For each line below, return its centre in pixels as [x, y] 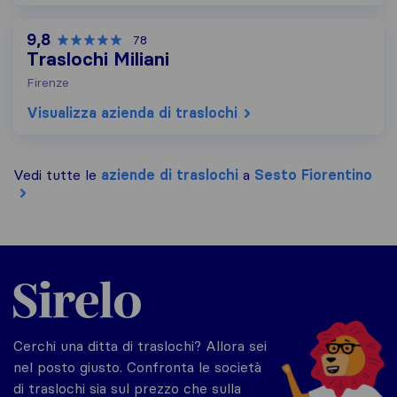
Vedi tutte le [57, 175]
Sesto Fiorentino [313, 175]
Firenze [48, 82]
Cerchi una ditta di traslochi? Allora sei [140, 346]
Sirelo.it [37, 280]
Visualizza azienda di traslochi [132, 113]
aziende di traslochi [170, 175]
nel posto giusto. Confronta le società [137, 367]
